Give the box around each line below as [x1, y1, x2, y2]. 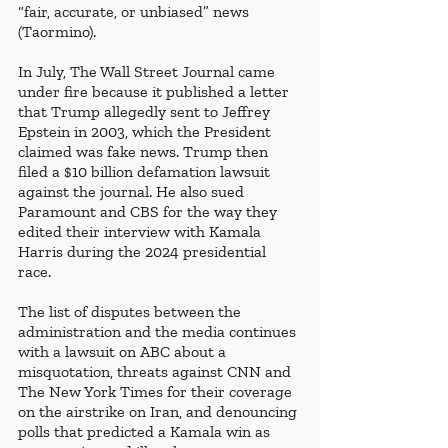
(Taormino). [18, 22, 100, 42]
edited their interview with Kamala [18, 222, 265, 242]
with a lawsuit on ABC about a [18, 342, 230, 362]
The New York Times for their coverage [18, 382, 296, 402]
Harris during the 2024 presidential [18, 242, 270, 262]
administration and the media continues [18, 322, 300, 342]
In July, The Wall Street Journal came [18, 62, 279, 82]
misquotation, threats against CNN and [18, 362, 295, 382]
